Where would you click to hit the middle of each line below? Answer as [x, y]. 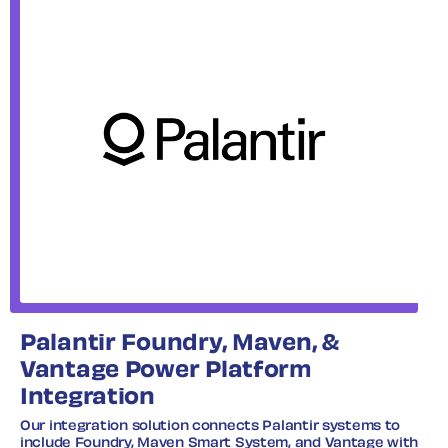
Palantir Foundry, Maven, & [179, 344]
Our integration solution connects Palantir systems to [210, 426]
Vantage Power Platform [165, 371]
